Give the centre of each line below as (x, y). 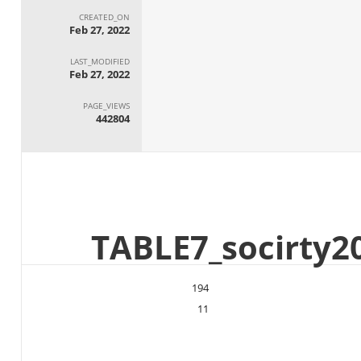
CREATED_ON (104, 17)
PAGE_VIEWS (106, 105)
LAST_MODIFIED (100, 61)
